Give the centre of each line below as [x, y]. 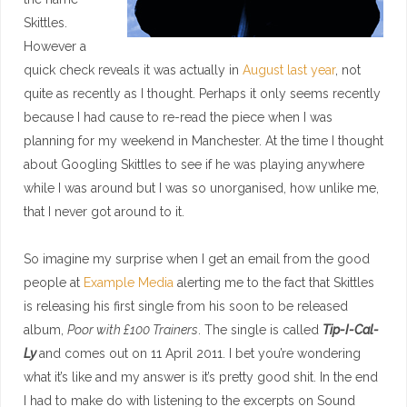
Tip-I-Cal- [351, 329]
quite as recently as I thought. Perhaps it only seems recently [202, 93]
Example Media [129, 282]
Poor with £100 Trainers [133, 329]
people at [54, 282]
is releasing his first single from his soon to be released [186, 306]
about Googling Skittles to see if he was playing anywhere [194, 164]
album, [45, 329]
